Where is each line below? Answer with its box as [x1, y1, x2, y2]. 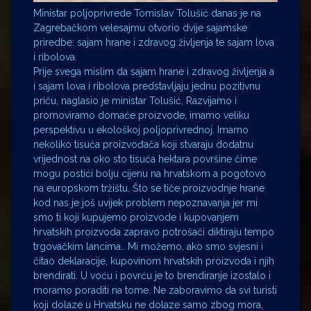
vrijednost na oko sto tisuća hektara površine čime [33, 153, 257, 165]
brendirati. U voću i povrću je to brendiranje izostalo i [33, 269, 271, 281]
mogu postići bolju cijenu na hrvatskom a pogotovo [33, 167, 266, 179]
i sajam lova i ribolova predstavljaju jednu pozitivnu [33, 80, 260, 92]
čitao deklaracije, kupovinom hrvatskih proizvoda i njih [33, 255, 274, 267]
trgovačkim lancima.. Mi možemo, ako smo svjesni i [33, 240, 263, 252]
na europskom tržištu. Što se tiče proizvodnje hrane [33, 182, 264, 194]
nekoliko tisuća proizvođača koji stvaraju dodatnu [33, 138, 253, 150]
